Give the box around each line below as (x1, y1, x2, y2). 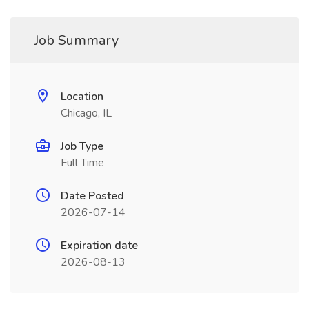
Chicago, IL (61, 106, 112, 121)
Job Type (61, 139, 103, 154)
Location (61, 89, 103, 104)
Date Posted (61, 188, 124, 203)
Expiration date (61, 238, 138, 253)
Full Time (61, 155, 104, 170)
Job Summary (34, 31, 119, 50)
